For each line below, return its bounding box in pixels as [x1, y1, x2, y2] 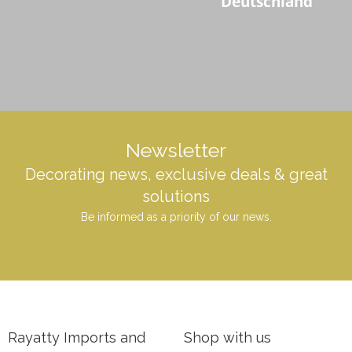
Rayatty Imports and [8, 329, 145, 346]
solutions [142, 187, 210, 207]
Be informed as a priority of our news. [80, 211, 272, 224]
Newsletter [126, 138, 226, 163]
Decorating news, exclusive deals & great [24, 165, 328, 185]
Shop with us [184, 329, 271, 346]
